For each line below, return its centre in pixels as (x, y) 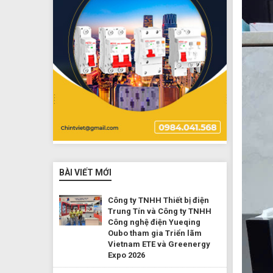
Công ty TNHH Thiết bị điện (158, 200)
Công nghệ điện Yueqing (154, 222)
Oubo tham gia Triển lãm (155, 233)
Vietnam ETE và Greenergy (159, 244)
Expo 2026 (126, 255)
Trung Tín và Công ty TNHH (160, 211)
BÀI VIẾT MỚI (85, 172)
